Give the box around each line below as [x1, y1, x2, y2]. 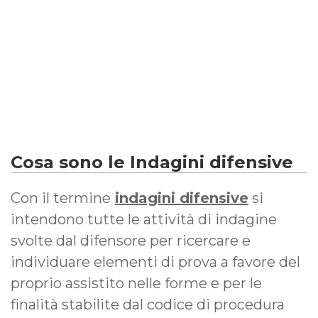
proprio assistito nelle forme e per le [11, 274, 262, 292]
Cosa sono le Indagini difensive [11, 151, 293, 172]
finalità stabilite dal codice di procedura [11, 295, 285, 313]
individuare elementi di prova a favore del [11, 253, 300, 270]
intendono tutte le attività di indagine [11, 210, 277, 228]
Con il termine [11, 189, 111, 207]
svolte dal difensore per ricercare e [11, 231, 251, 249]
